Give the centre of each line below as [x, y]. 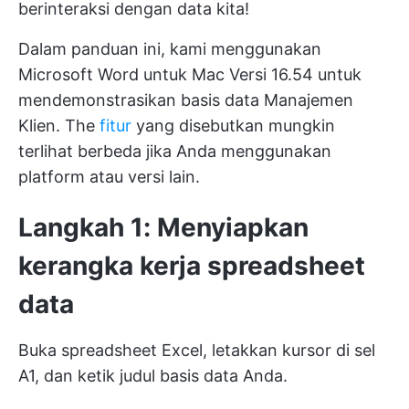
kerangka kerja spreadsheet [192, 265]
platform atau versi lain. [109, 176]
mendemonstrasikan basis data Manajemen [186, 100]
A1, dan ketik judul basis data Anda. [153, 375]
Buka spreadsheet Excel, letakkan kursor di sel [197, 350]
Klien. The [59, 125]
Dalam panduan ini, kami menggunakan [170, 48]
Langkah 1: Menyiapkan [163, 227]
